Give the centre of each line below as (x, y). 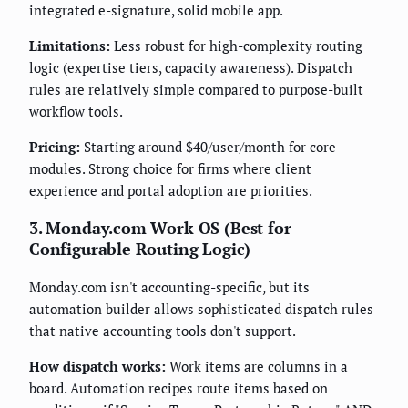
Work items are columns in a (257, 367)
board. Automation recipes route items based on (178, 388)
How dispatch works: (97, 367)
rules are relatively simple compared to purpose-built (196, 90)
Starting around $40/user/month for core (208, 147)
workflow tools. (76, 112)
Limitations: (70, 46)
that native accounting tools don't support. (163, 331)
